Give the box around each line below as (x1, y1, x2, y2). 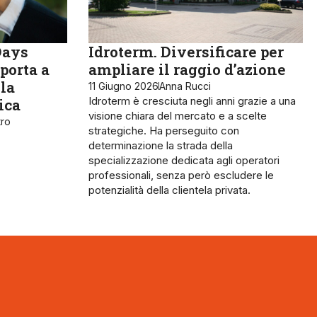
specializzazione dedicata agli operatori (88, 153, 279, 167)
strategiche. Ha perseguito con (88, 123, 239, 137)
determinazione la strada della (88, 138, 233, 152)
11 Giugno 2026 (88, 79, 158, 92)
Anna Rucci (158, 79, 211, 92)
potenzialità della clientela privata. (88, 183, 250, 197)
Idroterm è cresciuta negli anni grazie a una (88, 93, 296, 108)
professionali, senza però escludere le (88, 168, 274, 182)
